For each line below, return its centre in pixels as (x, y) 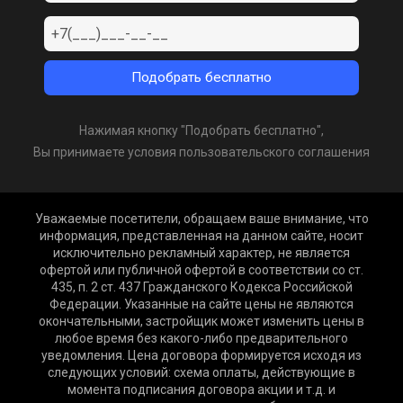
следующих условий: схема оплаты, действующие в (201, 373)
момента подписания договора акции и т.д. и (201, 390)
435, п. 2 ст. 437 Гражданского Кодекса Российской (201, 287)
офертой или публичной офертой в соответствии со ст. (201, 270)
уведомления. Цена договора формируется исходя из (201, 356)
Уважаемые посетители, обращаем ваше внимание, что (201, 219)
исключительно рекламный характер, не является (201, 253)
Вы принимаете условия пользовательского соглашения (201, 152)
